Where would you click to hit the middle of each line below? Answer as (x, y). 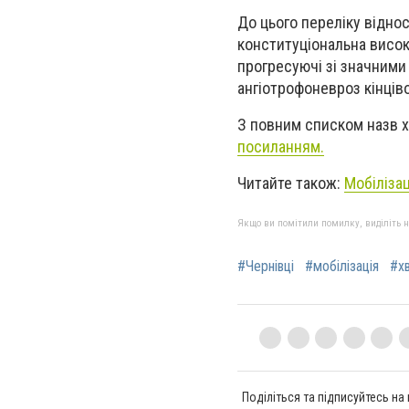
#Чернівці (266, 267)
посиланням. (281, 146)
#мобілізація (342, 267)
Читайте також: (291, 184)
